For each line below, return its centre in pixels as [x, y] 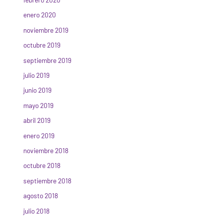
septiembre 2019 [48, 60]
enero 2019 [39, 135]
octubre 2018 [42, 166]
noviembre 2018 [46, 151]
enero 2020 [40, 15]
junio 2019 [38, 90]
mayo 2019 [39, 105]
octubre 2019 [42, 45]
